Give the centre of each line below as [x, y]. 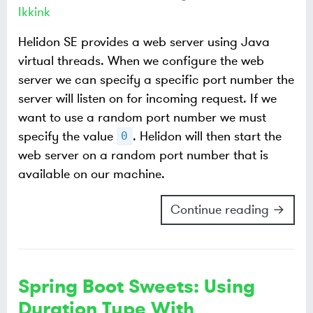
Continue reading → [228, 209]
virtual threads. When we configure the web [141, 60]
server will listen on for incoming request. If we [147, 98]
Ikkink [34, 12]
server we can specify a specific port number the [156, 79]
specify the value [67, 136]
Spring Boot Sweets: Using [137, 286]
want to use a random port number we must [142, 117]
